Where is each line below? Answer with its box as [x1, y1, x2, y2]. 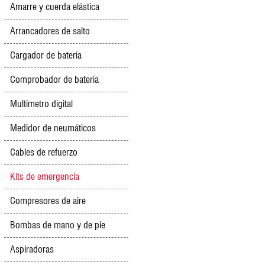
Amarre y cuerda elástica [10, 1, 99, 12]
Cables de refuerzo [10, 147, 77, 158]
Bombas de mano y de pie [10, 219, 105, 231]
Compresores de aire [10, 195, 86, 206]
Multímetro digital [10, 98, 73, 109]
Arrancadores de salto [10, 25, 90, 37]
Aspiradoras [10, 244, 54, 255]
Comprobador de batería [10, 74, 99, 85]
